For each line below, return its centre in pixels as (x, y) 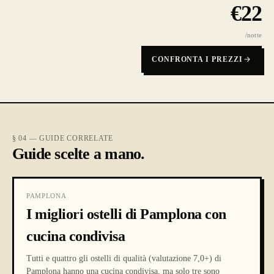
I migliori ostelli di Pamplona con (126, 214)
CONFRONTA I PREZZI (197, 59)
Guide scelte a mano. (79, 154)
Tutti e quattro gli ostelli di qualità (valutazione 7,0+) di (124, 258)
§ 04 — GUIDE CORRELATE (63, 138)
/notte (253, 35)
